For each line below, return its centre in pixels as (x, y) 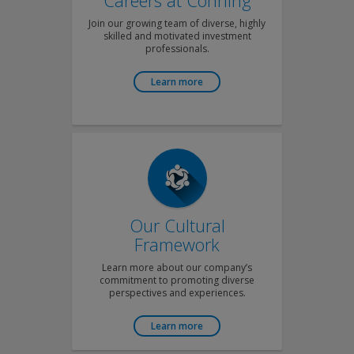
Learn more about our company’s (177, 267)
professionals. (177, 49)
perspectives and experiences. (177, 293)
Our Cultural (177, 225)
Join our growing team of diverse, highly (177, 23)
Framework (177, 244)
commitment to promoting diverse (177, 280)
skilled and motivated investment (177, 36)
